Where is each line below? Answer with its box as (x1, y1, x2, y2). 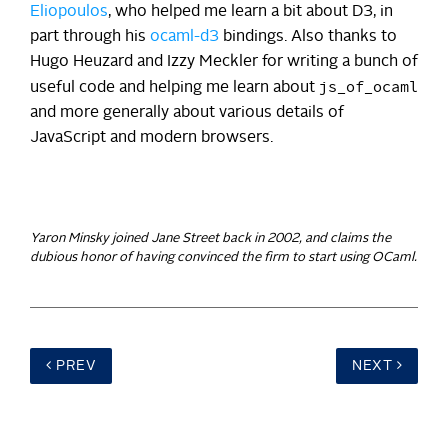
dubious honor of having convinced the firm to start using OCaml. (30, 250, 417, 264)
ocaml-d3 (150, 28, 219, 45)
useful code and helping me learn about (30, 79, 319, 96)
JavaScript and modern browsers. (30, 129, 273, 146)
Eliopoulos (30, 3, 108, 20)
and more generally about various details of (30, 104, 344, 121)
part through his (30, 28, 150, 45)
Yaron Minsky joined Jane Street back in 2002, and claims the (30, 231, 391, 245)
